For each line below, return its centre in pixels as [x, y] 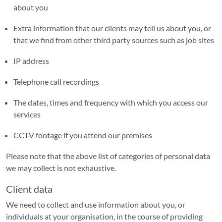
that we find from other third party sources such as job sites [114, 40]
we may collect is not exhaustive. [61, 168]
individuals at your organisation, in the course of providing [104, 216]
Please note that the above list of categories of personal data [108, 156]
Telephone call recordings [56, 82]
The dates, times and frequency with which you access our [111, 102]
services [27, 114]
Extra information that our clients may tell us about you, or [112, 28]
